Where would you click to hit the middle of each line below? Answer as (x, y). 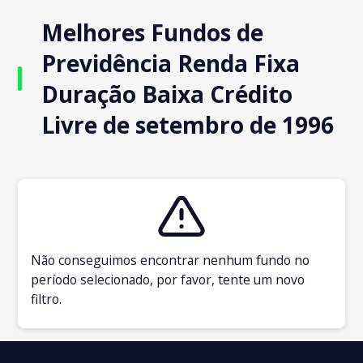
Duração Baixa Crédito (167, 94)
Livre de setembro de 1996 (188, 124)
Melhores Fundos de (153, 32)
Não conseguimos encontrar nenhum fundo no (171, 260)
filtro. (47, 299)
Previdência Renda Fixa (171, 63)
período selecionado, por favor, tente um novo (168, 279)
